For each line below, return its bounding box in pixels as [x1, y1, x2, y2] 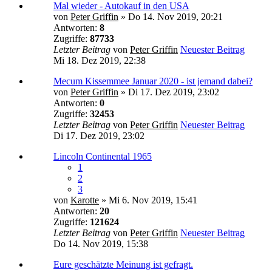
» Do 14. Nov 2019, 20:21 [118, 11, 223, 22]
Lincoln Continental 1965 [53, 151, 152, 161]
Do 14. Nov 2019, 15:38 [53, 238, 148, 249]
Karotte [70, 194, 99, 205]
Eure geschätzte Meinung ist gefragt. [53, 259, 193, 270]
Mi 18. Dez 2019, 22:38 [53, 55, 146, 66]
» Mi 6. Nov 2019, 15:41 [99, 194, 197, 205]
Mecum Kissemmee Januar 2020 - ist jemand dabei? [53, 75, 253, 86]
